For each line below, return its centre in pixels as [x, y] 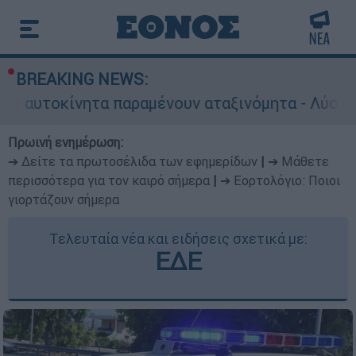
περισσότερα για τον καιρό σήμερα [109, 180]
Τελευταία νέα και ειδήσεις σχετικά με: [178, 239]
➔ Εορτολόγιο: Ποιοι [280, 180]
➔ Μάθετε [298, 161]
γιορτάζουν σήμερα [64, 199]
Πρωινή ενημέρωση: [66, 142]
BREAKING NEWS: [82, 79]
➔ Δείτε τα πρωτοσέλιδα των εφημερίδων [133, 161]
